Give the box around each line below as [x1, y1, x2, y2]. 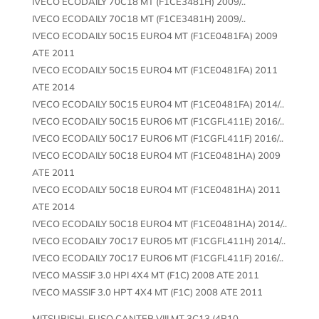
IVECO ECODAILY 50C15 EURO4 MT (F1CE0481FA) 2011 [31, 63, 278, 75]
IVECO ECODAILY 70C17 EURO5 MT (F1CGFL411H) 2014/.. [31, 234, 286, 246]
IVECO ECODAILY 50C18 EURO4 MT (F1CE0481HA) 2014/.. [31, 217, 287, 229]
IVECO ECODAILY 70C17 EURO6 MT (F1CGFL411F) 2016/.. [31, 251, 283, 263]
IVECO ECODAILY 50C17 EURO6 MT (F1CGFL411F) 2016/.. [31, 132, 283, 144]
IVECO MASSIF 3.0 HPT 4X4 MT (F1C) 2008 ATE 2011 [31, 286, 263, 298]
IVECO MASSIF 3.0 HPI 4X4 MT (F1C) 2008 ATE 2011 [31, 268, 259, 281]
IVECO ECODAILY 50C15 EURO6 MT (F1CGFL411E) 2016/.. [31, 115, 284, 127]
